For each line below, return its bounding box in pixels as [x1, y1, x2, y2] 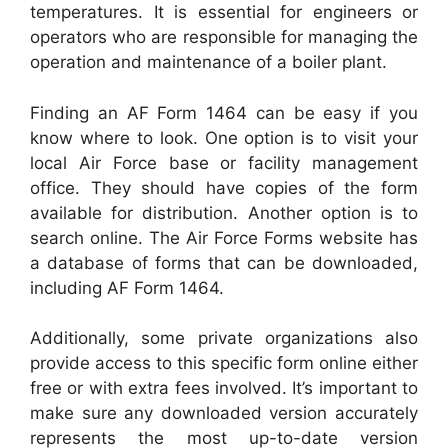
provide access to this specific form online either [30, 353, 418, 373]
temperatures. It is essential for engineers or [30, 2, 418, 22]
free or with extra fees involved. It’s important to [30, 378, 418, 398]
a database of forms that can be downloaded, [30, 252, 418, 273]
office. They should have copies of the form [30, 177, 418, 198]
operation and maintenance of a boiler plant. [30, 52, 387, 72]
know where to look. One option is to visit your [30, 127, 418, 148]
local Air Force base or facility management [30, 152, 418, 173]
